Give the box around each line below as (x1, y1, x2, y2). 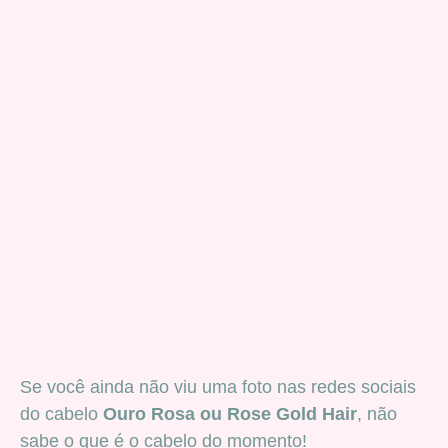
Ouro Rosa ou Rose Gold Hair (103, 404, 357, 424)
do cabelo (20, 404, 103, 424)
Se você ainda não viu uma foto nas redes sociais (20, 377, 416, 397)
